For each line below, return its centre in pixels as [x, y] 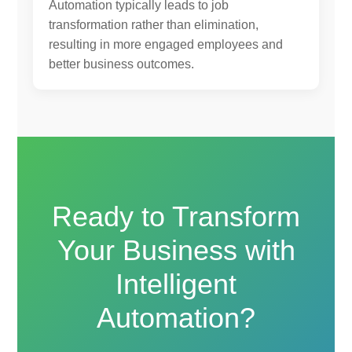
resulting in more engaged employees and [166, 44]
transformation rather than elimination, [154, 24]
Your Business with [176, 250]
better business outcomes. [122, 64]
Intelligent [176, 284]
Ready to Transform [176, 216]
